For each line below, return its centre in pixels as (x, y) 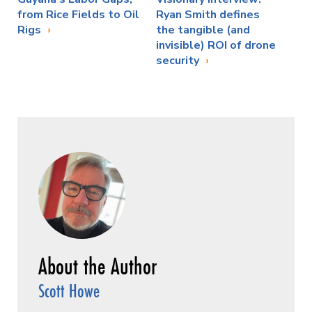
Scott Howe (69, 290)
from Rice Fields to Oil (78, 14)
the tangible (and (203, 30)
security (179, 60)
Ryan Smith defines (208, 14)
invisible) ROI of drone (216, 45)
